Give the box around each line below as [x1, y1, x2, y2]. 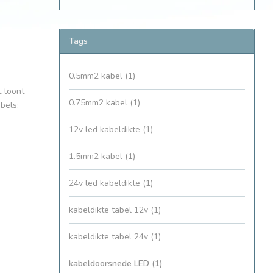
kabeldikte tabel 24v [69, 231, 151, 243]
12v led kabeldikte [69, 124, 143, 136]
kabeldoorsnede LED [69, 258, 152, 270]
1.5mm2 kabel [69, 151, 125, 163]
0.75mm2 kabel [69, 97, 130, 109]
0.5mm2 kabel [69, 70, 125, 82]
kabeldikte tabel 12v [69, 204, 151, 216]
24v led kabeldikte [69, 177, 143, 190]
